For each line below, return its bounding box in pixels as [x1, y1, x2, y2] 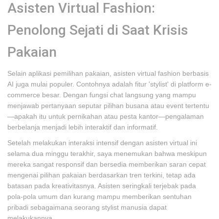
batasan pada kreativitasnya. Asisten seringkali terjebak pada [7, 182, 196, 190]
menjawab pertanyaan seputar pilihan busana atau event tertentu [7, 102, 209, 109]
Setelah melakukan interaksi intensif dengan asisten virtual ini [7, 139, 197, 147]
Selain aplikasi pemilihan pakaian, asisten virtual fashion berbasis [7, 69, 209, 77]
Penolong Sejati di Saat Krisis [7, 22, 188, 38]
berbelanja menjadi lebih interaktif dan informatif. [7, 123, 158, 131]
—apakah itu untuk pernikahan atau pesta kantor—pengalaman [7, 112, 204, 120]
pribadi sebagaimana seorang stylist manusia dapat [7, 203, 167, 211]
